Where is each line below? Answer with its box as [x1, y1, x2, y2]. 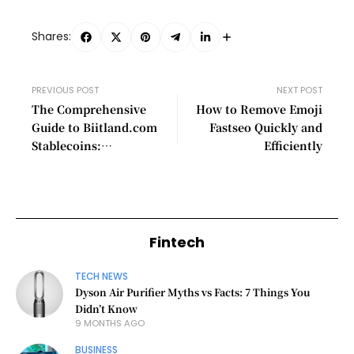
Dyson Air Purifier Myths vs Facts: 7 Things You [75, 284, 311, 299]
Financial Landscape [32, 173, 149, 190]
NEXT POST [277, 83, 322, 96]
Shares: [32, 28, 71, 45]
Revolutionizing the [32, 155, 145, 171]
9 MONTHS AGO [75, 317, 145, 330]
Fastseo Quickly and [209, 119, 322, 135]
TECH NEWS [75, 270, 128, 283]
